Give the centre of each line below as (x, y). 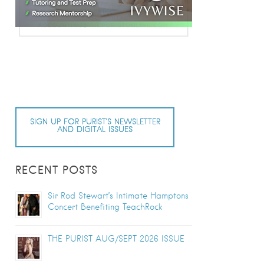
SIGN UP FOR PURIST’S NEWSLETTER (95, 122)
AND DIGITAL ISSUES (95, 130)
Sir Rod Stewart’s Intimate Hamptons (118, 196)
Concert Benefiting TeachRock (105, 207)
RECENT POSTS (57, 170)
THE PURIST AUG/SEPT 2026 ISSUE (116, 239)
